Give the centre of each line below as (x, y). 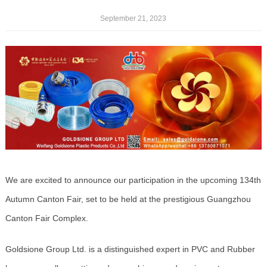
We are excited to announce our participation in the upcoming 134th (133, 180)
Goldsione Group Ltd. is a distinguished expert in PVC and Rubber (130, 249)
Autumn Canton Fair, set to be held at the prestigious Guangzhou (128, 199)
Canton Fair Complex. (46, 218)
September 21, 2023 (133, 18)
